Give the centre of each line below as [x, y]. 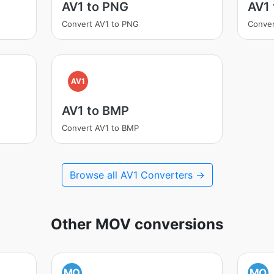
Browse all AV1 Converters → [137, 175]
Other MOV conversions [137, 224]
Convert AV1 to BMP [100, 128]
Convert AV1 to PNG [100, 24]
